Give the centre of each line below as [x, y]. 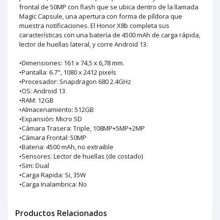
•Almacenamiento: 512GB [56, 110]
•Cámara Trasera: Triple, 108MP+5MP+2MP [82, 128]
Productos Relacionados [61, 213]
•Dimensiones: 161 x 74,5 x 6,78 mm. [72, 63]
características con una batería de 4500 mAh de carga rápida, [110, 35]
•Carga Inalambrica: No [53, 184]
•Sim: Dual [34, 166]
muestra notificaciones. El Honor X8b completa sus [94, 26]
